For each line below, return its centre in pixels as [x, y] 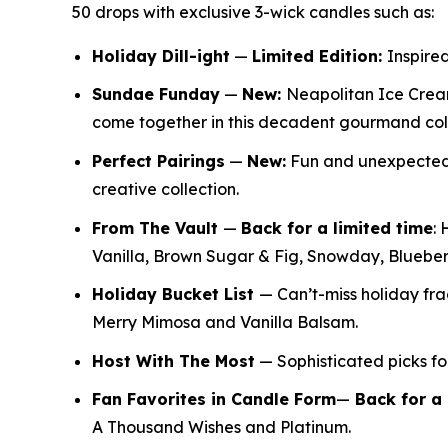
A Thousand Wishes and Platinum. [225, 427]
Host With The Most [173, 360]
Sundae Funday [156, 94]
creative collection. [167, 188]
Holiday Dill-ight [161, 55]
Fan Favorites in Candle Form [214, 399]
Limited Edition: [319, 55]
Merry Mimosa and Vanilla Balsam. [227, 322]
